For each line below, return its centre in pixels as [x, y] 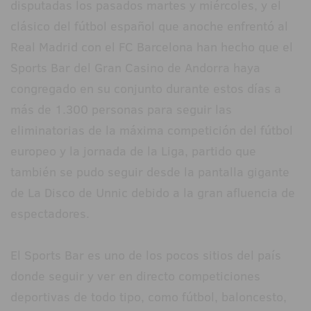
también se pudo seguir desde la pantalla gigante [150, 172]
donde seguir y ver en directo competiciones [135, 276]
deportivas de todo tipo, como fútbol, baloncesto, [149, 297]
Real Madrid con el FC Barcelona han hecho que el [152, 47]
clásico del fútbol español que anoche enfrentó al [149, 26]
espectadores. [50, 214]
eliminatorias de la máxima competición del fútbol [152, 131]
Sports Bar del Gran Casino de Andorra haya [135, 68]
